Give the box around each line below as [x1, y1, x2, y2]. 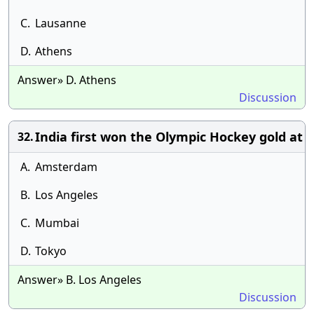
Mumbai [35, 215, 79, 231]
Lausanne [35, 15, 86, 31]
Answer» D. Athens [18, 72, 116, 88]
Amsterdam [35, 159, 97, 175]
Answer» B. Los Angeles [18, 272, 142, 287]
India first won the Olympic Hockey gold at [35, 128, 303, 145]
